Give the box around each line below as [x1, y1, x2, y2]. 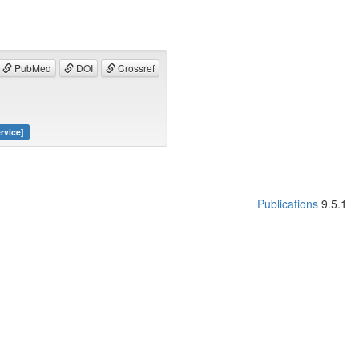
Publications [257, 196, 318, 212]
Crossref [115, 61, 155, 75]
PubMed [12, 61, 51, 75]
